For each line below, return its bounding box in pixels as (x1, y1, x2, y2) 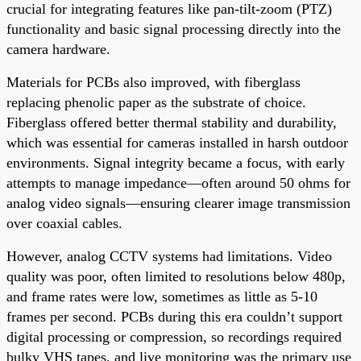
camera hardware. (6, 40, 110, 57)
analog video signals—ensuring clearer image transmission (6, 194, 351, 211)
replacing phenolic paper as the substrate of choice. (6, 93, 306, 110)
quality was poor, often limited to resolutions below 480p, (6, 268, 346, 284)
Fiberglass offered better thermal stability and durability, (6, 114, 337, 131)
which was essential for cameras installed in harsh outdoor (6, 134, 348, 151)
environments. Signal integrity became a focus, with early (6, 154, 345, 171)
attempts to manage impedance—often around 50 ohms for (6, 174, 351, 191)
